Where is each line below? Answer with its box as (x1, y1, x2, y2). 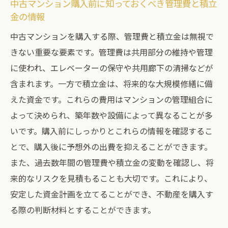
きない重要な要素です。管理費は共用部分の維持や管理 (10, 46, 213, 58)
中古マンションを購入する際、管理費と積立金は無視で (10, 30, 214, 42)
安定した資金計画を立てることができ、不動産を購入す (10, 188, 213, 200)
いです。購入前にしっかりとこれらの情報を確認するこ (10, 125, 213, 137)
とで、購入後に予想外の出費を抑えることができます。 (10, 140, 212, 153)
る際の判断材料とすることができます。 (10, 204, 156, 216)
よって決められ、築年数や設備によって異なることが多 (10, 109, 213, 121)
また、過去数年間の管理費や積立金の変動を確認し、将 (10, 156, 214, 168)
